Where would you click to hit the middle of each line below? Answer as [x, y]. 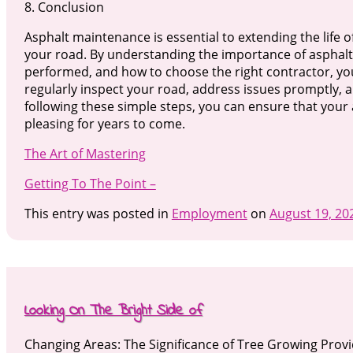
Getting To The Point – [90, 184]
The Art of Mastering [85, 154]
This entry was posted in [98, 214]
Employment [209, 214]
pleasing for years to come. [104, 124]
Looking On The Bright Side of [113, 310]
